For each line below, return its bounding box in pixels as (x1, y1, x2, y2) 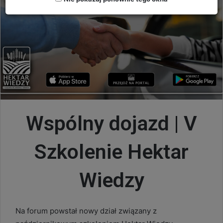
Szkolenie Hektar (34, 139, 189, 164)
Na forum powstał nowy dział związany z (15, 206, 157, 216)
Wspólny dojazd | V (26, 111, 197, 135)
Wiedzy (79, 168, 144, 192)
